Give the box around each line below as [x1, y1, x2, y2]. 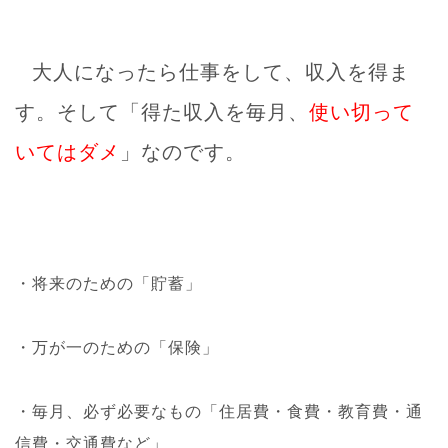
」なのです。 [120, 140, 246, 163]
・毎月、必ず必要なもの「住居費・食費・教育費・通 [15, 402, 423, 420]
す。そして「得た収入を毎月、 [15, 100, 309, 123]
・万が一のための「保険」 [15, 338, 219, 356]
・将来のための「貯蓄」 [15, 274, 202, 292]
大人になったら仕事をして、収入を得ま [32, 60, 410, 83]
